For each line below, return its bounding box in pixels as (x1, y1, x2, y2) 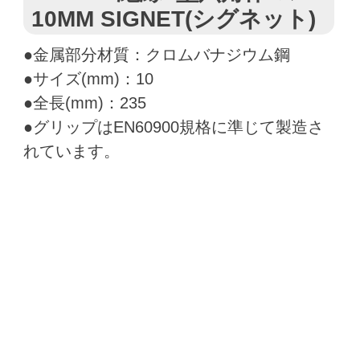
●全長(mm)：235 (22, 94, 146, 112)
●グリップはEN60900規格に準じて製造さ (22, 118, 324, 136)
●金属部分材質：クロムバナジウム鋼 (22, 46, 290, 63)
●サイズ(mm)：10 (22, 70, 153, 88)
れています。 (22, 142, 120, 160)
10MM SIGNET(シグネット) (31, 6, 316, 31)
